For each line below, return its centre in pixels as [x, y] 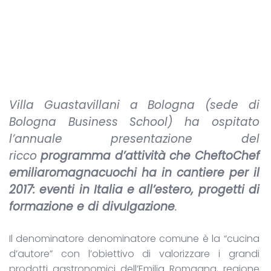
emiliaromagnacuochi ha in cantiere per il [134, 173]
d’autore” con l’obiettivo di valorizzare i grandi [134, 253]
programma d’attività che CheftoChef [150, 156]
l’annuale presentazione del [134, 139]
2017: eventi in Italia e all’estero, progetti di [134, 190]
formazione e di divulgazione [92, 207]
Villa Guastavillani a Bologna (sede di [134, 105]
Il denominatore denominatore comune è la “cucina [134, 238]
